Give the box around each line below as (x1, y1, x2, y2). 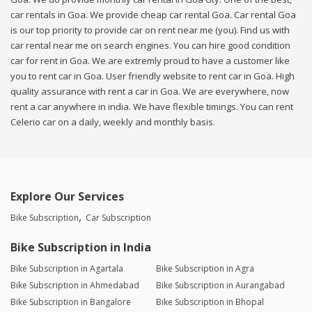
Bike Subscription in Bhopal (155, 296, 264, 309)
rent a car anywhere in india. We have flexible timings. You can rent (10, 100, 293, 114)
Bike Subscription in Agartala (10, 263, 123, 275)
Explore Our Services (10, 189, 124, 205)
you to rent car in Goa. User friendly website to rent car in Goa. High (10, 70, 295, 83)
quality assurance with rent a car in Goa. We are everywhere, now (10, 85, 289, 98)
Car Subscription (86, 212, 151, 224)
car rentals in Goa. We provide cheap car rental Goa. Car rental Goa (10, 8, 296, 22)
